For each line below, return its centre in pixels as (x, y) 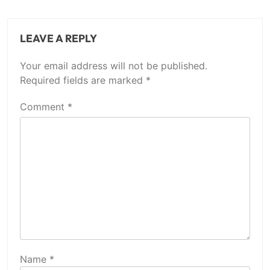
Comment (44, 106)
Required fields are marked (83, 80)
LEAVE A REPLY (58, 38)
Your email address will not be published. (114, 65)
